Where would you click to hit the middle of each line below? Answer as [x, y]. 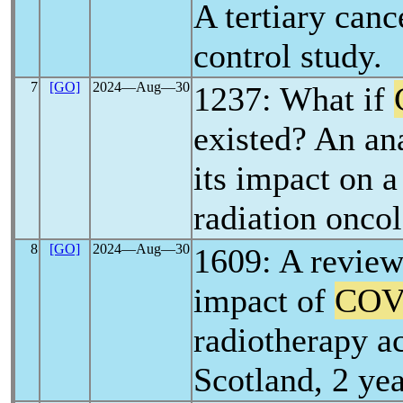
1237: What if [294, 99]
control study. [288, 56]
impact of [264, 300]
